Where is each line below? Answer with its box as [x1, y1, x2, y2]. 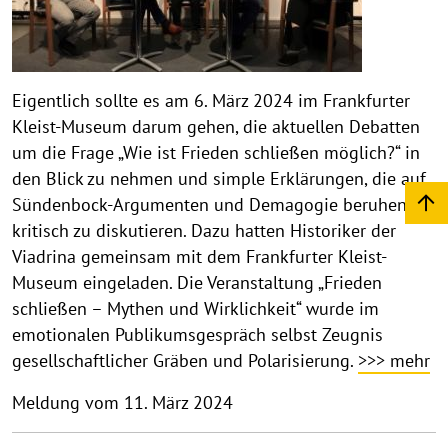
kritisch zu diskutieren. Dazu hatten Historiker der [12, 219, 396, 243]
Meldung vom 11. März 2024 [12, 391, 233, 415]
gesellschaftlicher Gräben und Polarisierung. [12, 349, 358, 373]
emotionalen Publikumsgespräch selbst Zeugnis [12, 323, 383, 347]
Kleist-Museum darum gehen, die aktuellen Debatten [12, 115, 420, 139]
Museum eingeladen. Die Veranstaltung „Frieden [12, 271, 382, 295]
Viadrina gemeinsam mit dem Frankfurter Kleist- [12, 245, 387, 269]
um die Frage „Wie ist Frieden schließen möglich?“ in [12, 141, 420, 165]
